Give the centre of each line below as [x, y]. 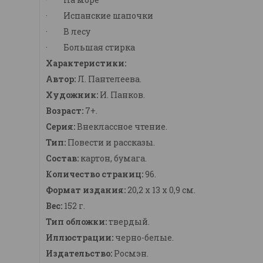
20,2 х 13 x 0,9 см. [161, 190]
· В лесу [68, 32]
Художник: [72, 95]
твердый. [129, 222]
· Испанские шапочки [100, 16]
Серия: [60, 127]
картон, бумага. [114, 159]
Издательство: [79, 254]
